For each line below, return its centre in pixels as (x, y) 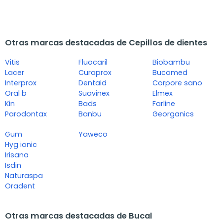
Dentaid (93, 83)
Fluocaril (93, 62)
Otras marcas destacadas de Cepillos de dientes (106, 43)
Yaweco (93, 134)
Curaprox (95, 73)
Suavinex (94, 93)
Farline (164, 104)
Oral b (16, 93)
